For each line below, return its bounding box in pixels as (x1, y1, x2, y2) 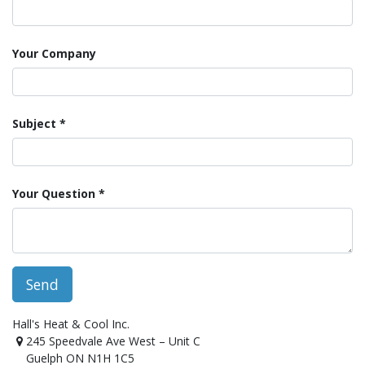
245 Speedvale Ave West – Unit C (26, 333, 201, 349)
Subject (12, 116, 56, 131)
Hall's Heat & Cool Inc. (12, 316, 130, 332)
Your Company (12, 46, 96, 61)
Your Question (12, 186, 95, 201)
